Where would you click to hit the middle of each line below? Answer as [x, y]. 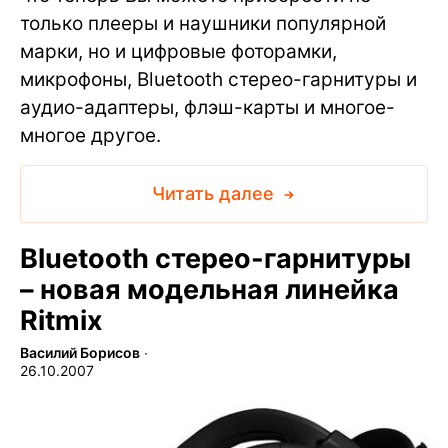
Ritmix [61, 320]
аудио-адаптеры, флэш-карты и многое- [207, 107]
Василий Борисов [80, 352]
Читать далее [215, 193]
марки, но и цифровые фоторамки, [178, 51]
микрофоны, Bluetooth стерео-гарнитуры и [218, 79]
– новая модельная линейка [209, 289]
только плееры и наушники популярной [203, 23]
